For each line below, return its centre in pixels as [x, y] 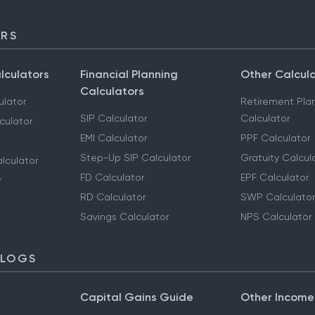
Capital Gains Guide [137, 297]
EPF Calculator [274, 177]
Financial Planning [129, 74]
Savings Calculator [125, 217]
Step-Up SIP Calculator [136, 157]
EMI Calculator [114, 138]
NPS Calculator [276, 217]
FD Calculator [112, 177]
